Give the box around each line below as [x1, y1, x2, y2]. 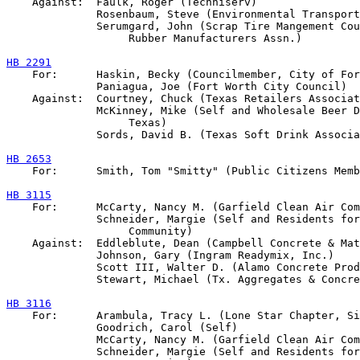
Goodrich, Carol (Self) [6, 321, 238, 333]
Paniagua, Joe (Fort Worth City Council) [6, 80, 347, 92]
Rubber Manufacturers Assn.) [6, 32, 302, 44]
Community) [6, 225, 193, 237]
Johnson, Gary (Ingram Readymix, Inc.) [6, 249, 334, 261]
